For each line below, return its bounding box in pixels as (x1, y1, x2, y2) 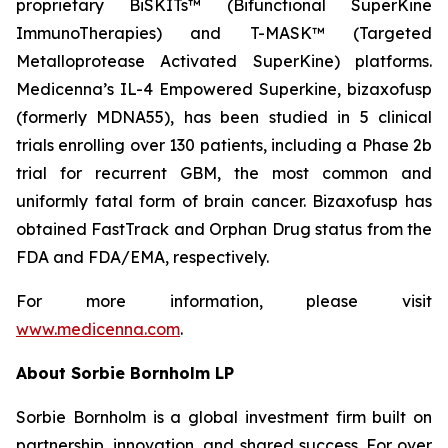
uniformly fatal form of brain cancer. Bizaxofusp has (16, 191, 432, 211)
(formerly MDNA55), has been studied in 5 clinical (16, 107, 432, 127)
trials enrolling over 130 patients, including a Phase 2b (16, 135, 432, 155)
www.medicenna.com (16, 319, 180, 339)
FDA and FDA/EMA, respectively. (16, 247, 269, 267)
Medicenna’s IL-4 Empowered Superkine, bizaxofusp (16, 79, 432, 99)
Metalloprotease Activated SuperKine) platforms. (16, 51, 432, 71)
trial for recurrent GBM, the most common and (16, 163, 432, 183)
